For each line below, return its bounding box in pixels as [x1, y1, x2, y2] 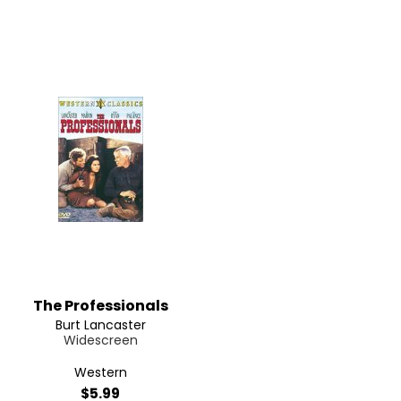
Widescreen [63, 331, 138, 349]
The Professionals [32, 295, 168, 316]
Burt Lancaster [55, 316, 146, 334]
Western [73, 363, 127, 381]
